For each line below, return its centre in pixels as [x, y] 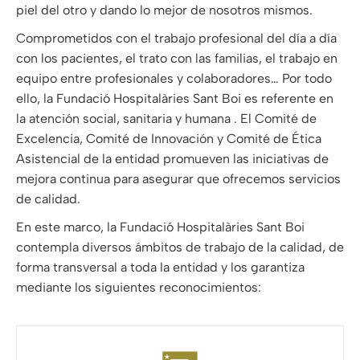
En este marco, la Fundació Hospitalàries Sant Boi [160, 227]
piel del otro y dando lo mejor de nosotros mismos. [164, 10]
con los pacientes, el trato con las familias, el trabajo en [177, 59]
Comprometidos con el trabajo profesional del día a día [176, 39]
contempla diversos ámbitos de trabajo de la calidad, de [180, 247]
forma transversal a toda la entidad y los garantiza [160, 268]
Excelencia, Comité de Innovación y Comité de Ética [169, 139]
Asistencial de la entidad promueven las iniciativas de [172, 159]
